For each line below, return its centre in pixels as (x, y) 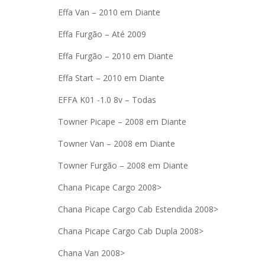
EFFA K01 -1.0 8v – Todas (107, 100)
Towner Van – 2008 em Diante (117, 143)
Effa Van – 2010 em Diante (109, 12)
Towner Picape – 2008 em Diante (122, 122)
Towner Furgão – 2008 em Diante (123, 165)
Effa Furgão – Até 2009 (102, 34)
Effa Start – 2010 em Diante (112, 78)
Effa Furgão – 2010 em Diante (116, 56)
